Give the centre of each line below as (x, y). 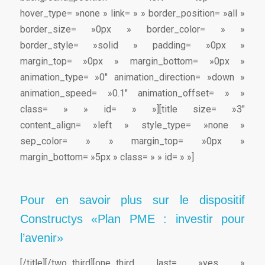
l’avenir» (41, 238)
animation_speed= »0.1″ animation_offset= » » (132, 93)
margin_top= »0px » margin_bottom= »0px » (132, 62)
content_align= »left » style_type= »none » (132, 125)
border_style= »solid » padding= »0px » (132, 46)
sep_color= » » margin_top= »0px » (132, 141)
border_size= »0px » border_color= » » (132, 30)
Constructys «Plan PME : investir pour (132, 219)
